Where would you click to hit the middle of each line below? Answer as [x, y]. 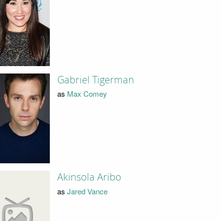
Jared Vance [87, 191]
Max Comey [87, 94]
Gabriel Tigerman [95, 80]
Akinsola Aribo [89, 177]
